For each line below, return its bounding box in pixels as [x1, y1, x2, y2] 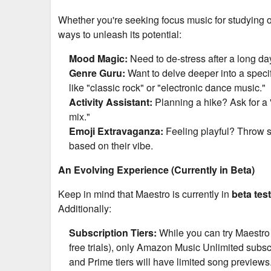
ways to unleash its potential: [58, 27, 181, 41]
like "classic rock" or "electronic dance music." [69, 80, 266, 94]
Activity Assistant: [69, 94, 152, 109]
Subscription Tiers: [69, 225, 157, 240]
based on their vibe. [69, 138, 153, 152]
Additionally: [58, 201, 111, 215]
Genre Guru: [69, 65, 125, 80]
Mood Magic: [69, 51, 128, 65]
